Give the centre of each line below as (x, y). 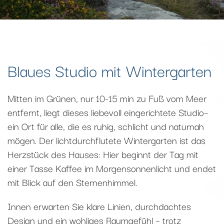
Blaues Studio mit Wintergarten (109, 70)
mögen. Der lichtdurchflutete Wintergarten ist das (106, 140)
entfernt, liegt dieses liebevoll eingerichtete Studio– (108, 112)
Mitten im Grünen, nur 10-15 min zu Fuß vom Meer (107, 98)
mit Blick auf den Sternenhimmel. (72, 182)
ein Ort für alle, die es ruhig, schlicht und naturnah (106, 126)
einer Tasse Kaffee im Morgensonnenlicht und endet (112, 168)
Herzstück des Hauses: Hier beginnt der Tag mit (103, 154)
